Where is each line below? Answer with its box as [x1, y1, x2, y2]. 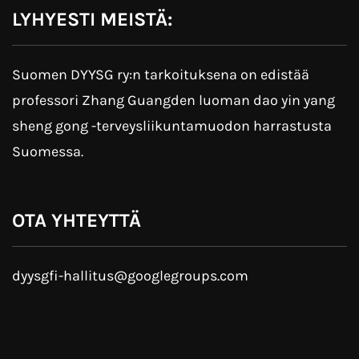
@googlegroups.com [114, 267, 248, 285]
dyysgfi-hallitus [12, 267, 114, 285]
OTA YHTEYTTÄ [12, 209, 141, 232]
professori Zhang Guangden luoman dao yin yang [12, 91, 335, 110]
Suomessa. [12, 143, 83, 161]
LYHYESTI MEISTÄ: [12, 8, 172, 31]
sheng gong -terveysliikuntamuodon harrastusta [12, 117, 332, 135]
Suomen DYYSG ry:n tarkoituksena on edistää [12, 66, 309, 84]
